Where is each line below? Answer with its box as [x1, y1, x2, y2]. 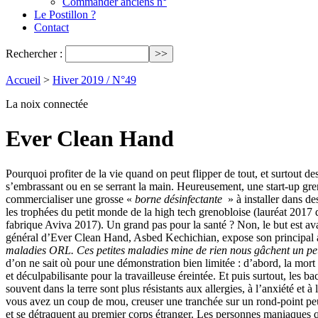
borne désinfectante [135, 192, 225, 205]
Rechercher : [6, 48, 62, 60]
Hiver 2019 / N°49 [53, 74, 136, 86]
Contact [34, 21, 69, 33]
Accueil [6, 74, 40, 86]
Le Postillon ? [34, 9, 96, 21]
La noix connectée [6, 98, 88, 110]
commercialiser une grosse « [6, 192, 135, 205]
